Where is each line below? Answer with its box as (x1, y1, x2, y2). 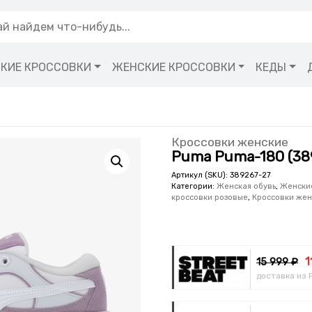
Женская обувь (217, 181, 276, 191)
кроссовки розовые (171, 192, 249, 202)
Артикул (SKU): (171, 170, 231, 180)
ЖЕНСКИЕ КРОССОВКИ (111, 61, 235, 74)
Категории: (171, 181, 217, 191)
